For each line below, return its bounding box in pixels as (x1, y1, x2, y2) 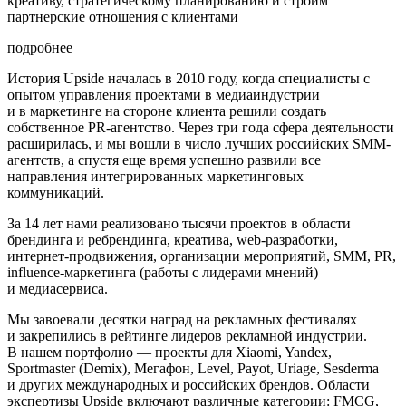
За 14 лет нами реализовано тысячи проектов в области (7, 216, 351, 232)
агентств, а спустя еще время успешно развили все (7, 152, 321, 169)
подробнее (7, 40, 72, 56)
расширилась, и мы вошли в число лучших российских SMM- (7, 136, 391, 152)
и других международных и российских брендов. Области (7, 377, 370, 393)
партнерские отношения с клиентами (7, 9, 238, 25)
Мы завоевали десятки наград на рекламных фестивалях (7, 312, 357, 328)
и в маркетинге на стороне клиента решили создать (7, 103, 326, 120)
